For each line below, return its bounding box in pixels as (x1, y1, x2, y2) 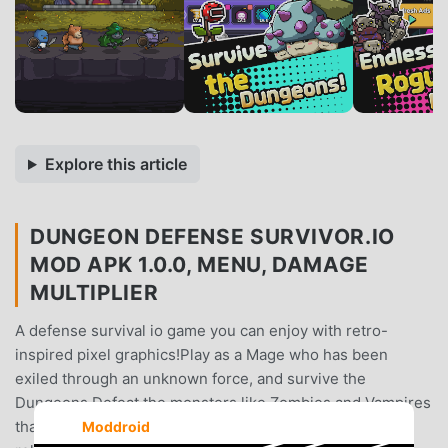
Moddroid (81, 417, 150, 435)
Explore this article (44, 153, 187, 174)
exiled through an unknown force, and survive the (15, 368, 366, 388)
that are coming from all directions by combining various (15, 416, 412, 436)
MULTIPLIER (30, 279, 159, 305)
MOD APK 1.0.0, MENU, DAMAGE (30, 251, 369, 277)
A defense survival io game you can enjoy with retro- (15, 320, 388, 340)
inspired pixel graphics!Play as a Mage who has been (15, 344, 388, 364)
